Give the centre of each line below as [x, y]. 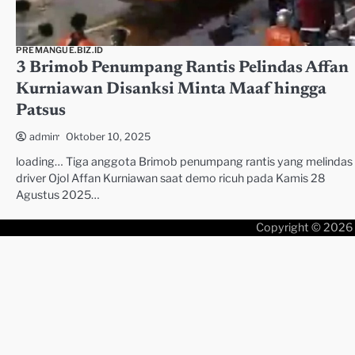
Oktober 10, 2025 [108, 136]
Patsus [41, 112]
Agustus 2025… [58, 195]
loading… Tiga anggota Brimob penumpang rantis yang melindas [184, 162]
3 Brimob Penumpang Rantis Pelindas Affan [182, 69]
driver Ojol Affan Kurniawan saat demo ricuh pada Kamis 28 [171, 179]
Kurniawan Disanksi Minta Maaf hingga [171, 90]
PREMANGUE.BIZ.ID [60, 51]
